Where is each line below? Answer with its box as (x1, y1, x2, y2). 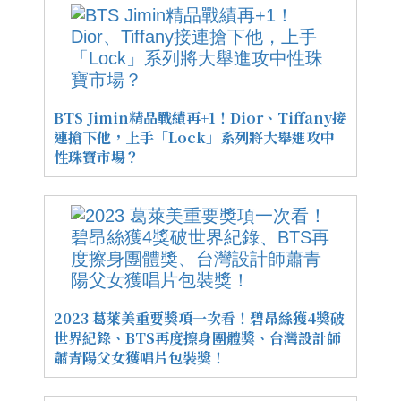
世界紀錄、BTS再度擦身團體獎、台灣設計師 (54, 327, 341, 348)
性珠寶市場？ (54, 146, 140, 167)
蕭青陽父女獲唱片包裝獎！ (54, 346, 226, 368)
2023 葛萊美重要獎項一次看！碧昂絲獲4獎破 (54, 307, 345, 328)
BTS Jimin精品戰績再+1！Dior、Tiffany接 (54, 107, 346, 128)
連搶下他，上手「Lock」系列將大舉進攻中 (54, 126, 335, 148)
